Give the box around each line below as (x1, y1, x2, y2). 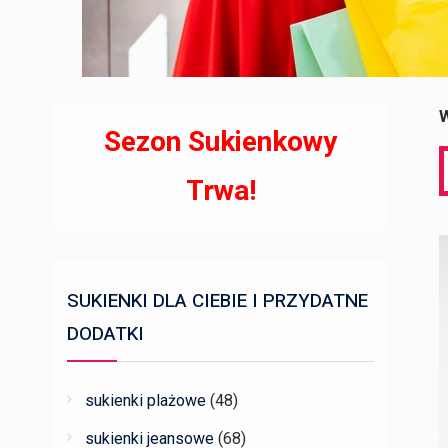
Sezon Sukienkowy (104, 125, 337, 158)
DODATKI (67, 320, 144, 348)
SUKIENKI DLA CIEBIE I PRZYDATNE (67, 287, 368, 315)
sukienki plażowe (85, 391, 206, 410)
